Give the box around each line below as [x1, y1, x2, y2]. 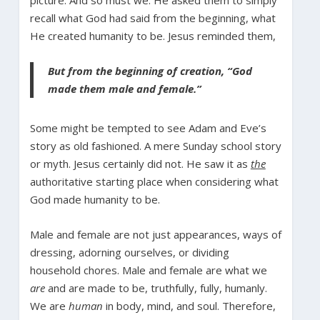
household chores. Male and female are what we [29, 262, 267, 277]
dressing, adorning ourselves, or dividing [29, 244, 229, 259]
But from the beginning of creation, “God [47, 63, 252, 78]
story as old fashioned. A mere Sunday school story [29, 138, 281, 153]
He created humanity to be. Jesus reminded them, [29, 28, 276, 43]
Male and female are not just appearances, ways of [29, 226, 281, 241]
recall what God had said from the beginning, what [29, 10, 276, 25]
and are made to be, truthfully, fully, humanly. [44, 280, 267, 295]
